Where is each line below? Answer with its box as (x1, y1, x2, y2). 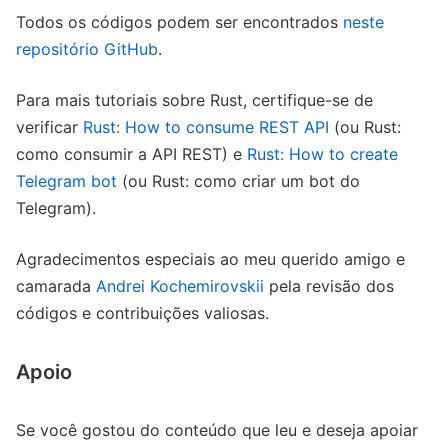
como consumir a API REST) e (16, 144, 247, 165)
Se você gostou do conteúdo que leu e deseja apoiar (16, 420, 418, 441)
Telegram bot (16, 171, 117, 192)
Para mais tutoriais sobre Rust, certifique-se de (16, 90, 373, 111)
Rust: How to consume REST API (83, 117, 329, 138)
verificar (16, 117, 83, 138)
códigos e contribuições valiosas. (16, 303, 269, 324)
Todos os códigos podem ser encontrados (16, 12, 343, 33)
